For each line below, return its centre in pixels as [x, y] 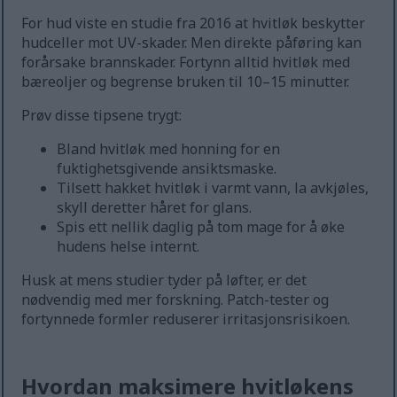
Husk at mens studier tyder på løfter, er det [164, 280]
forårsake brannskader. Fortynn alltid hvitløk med [186, 62]
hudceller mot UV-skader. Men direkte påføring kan [192, 43]
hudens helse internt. [128, 247]
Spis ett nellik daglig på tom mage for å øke [201, 227]
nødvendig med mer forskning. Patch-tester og [175, 300]
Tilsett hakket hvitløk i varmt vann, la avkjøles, [213, 188]
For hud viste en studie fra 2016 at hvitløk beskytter [194, 23]
